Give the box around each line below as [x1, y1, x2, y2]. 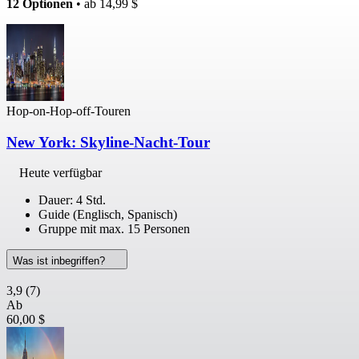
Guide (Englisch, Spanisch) [38, 208, 177, 222]
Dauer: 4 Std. [38, 193, 106, 208]
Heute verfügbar [19, 166, 102, 180]
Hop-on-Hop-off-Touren [6, 103, 131, 118]
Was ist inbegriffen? [13, 255, 108, 268]
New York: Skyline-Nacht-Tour [6, 133, 210, 151]
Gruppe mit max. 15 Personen [38, 222, 190, 236]
